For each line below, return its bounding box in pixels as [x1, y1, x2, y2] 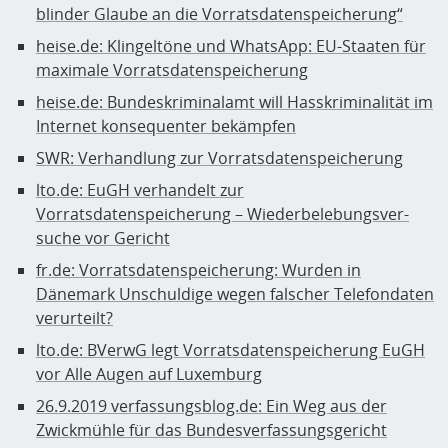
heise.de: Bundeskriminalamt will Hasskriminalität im [36, 91, 433, 114]
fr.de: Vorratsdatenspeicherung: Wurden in [36, 259, 361, 282]
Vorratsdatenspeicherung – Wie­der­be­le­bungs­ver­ [36, 203, 409, 226]
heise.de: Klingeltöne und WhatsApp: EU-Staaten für [36, 35, 426, 58]
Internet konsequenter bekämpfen [36, 115, 296, 138]
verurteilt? [36, 307, 113, 330]
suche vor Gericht [36, 227, 170, 250]
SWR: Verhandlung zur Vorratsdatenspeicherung [36, 147, 403, 170]
